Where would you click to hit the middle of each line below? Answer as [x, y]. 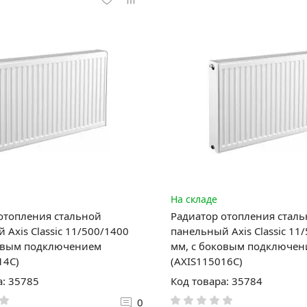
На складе [194, 199]
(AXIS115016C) [206, 261]
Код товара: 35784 [216, 281]
